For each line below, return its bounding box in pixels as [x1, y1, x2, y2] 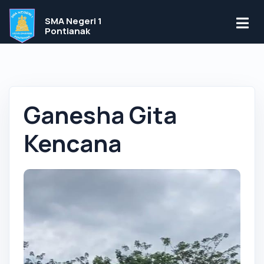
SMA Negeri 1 [44, 15, 102, 27]
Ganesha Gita [24, 98, 177, 131]
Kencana [24, 127, 121, 159]
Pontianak [44, 25, 90, 37]
